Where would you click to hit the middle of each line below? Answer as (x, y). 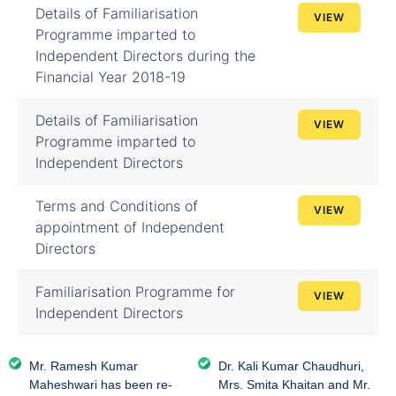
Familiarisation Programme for (135, 292)
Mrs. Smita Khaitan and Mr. (294, 385)
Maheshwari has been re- (100, 385)
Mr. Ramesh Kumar (83, 366)
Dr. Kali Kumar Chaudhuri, (291, 366)
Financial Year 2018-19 (110, 77)
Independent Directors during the (145, 56)
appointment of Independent (130, 227)
